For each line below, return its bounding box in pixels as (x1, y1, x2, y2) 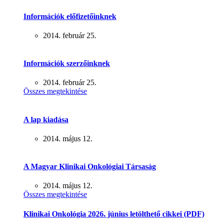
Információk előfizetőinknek (23, 12, 116, 21)
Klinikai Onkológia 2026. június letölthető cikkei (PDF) (23, 209, 204, 218)
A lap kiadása (23, 115, 68, 124)
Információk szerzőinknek (23, 59, 110, 68)
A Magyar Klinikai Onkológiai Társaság (23, 162, 156, 171)
